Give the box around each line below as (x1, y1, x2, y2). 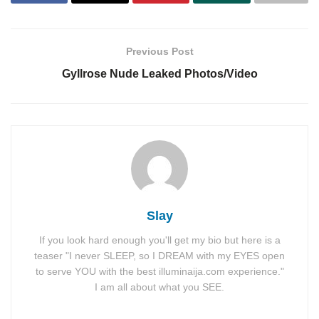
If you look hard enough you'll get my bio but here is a (38, 234, 281, 246)
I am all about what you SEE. (95, 281, 224, 293)
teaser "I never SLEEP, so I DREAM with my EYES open (34, 249, 285, 261)
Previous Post (125, 45, 194, 57)
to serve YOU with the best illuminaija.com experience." (35, 265, 284, 277)
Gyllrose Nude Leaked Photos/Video (61, 67, 258, 80)
